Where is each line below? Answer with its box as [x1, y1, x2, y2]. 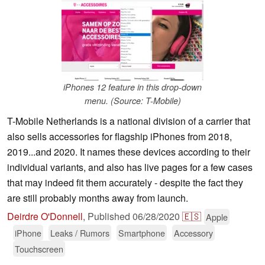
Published [88, 209, 132, 224]
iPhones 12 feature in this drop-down [63, 81, 202, 93]
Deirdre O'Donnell [7, 209, 83, 224]
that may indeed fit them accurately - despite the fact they [7, 176, 243, 190]
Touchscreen [15, 243, 63, 256]
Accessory [174, 227, 213, 240]
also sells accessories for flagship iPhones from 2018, [7, 130, 232, 144]
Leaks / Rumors [50, 227, 109, 240]
